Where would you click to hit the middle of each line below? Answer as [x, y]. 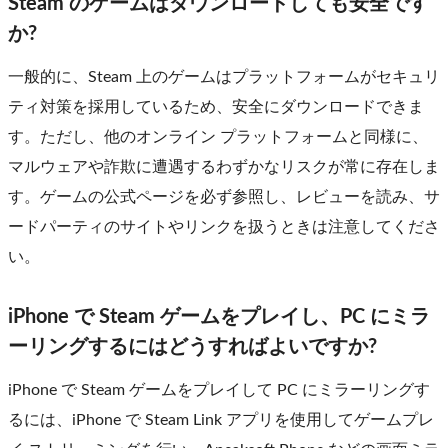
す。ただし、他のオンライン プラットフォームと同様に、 [218, 137]
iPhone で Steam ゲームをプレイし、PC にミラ [219, 317]
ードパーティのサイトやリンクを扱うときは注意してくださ [224, 227]
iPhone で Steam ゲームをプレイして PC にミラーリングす [219, 390]
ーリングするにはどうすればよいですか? [192, 347]
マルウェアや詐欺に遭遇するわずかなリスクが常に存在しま [224, 167]
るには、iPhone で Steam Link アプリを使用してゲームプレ [221, 420]
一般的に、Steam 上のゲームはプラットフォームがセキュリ [224, 77]
